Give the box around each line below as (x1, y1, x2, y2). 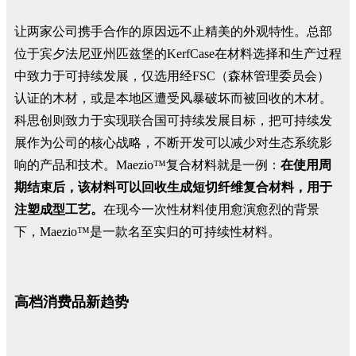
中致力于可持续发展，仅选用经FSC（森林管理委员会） (14, 69, 330, 83)
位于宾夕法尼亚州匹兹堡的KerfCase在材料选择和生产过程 (14, 47, 342, 61)
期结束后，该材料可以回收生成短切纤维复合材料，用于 (14, 180, 332, 195)
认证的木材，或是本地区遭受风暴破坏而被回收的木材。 (14, 91, 332, 106)
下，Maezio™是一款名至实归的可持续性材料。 (14, 225, 281, 239)
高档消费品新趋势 (14, 294, 129, 311)
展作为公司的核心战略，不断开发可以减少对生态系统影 (14, 136, 332, 150)
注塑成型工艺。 (14, 203, 103, 217)
